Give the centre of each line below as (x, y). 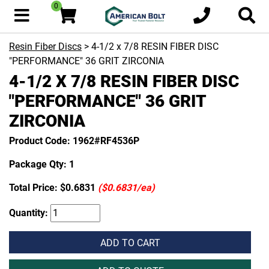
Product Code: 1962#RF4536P (74, 141)
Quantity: (30, 213)
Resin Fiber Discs (45, 47)
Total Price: (35, 188)
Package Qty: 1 (42, 164)
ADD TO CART (130, 243)
